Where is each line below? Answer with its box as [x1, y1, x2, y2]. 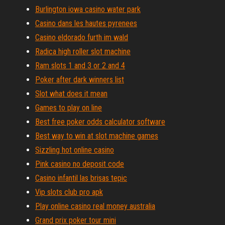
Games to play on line [35, 103, 102, 113]
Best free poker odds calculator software [35, 117, 165, 127]
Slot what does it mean [35, 89, 107, 98]
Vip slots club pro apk [35, 187, 103, 197]
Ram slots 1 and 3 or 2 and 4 [35, 61, 125, 70]
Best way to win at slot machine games [35, 131, 158, 141]
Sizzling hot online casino [35, 145, 114, 155]
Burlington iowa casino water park [35, 5, 141, 14]
